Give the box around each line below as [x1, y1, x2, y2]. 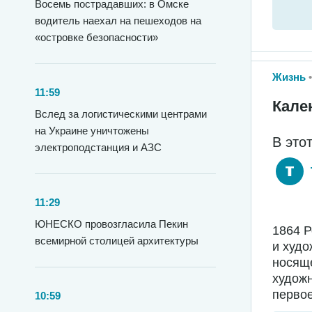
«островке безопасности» [35, 31, 158, 43]
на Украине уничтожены [35, 125, 149, 136]
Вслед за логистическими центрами [35, 108, 207, 120]
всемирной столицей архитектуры [35, 235, 198, 247]
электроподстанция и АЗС [35, 141, 162, 153]
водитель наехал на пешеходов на [35, 15, 201, 26]
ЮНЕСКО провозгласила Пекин [35, 218, 188, 230]
